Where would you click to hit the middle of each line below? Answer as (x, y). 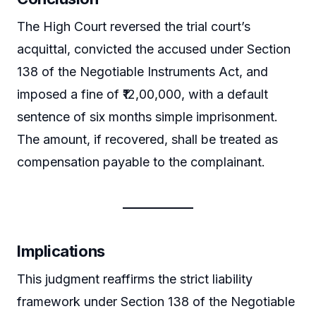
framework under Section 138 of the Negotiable (156, 301)
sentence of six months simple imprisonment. (147, 116)
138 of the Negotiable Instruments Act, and (142, 71)
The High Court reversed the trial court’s (134, 26)
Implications (61, 251)
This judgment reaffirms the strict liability (135, 279)
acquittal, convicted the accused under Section (154, 49)
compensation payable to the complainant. (141, 162)
